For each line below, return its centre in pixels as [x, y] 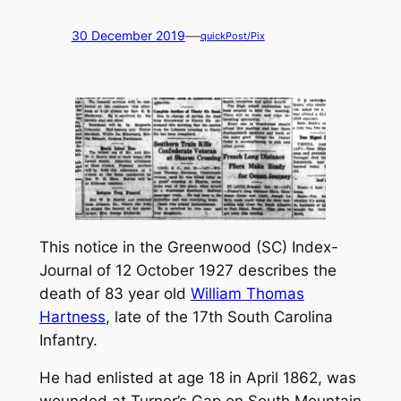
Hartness [72, 316]
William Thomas [247, 293]
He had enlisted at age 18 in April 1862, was [197, 378]
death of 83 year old [115, 293]
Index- [315, 247]
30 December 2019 [128, 36]
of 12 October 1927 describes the [214, 270]
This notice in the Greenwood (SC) [165, 247]
